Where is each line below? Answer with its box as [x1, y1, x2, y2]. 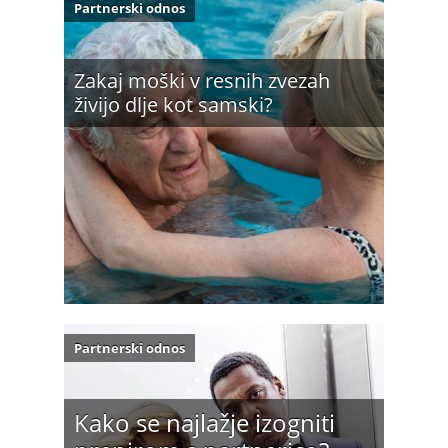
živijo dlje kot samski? [74, 91, 273, 118]
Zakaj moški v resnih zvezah [74, 67, 330, 94]
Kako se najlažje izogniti [74, 406, 335, 439]
